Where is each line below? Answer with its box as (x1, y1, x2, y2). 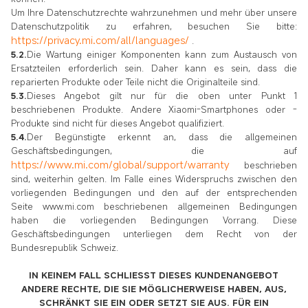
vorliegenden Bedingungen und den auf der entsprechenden (11, 186, 297, 199)
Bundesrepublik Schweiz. (11, 241, 118, 254)
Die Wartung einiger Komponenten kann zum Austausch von (27, 48, 297, 61)
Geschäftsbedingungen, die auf (11, 144, 297, 157)
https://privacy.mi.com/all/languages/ (11, 33, 189, 47)
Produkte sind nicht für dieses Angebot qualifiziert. (11, 117, 224, 130)
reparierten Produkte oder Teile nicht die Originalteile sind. (11, 76, 260, 89)
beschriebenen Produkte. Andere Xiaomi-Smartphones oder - (11, 103, 297, 116)
